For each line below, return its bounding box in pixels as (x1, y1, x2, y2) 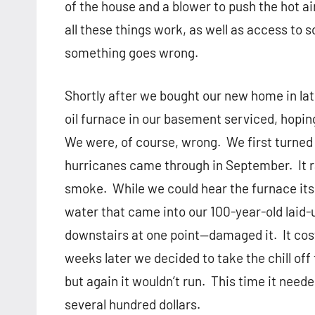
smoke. (65, 180, 107, 197)
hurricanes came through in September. (65, 157, 292, 174)
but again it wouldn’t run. (65, 273, 205, 290)
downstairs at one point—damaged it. (65, 226, 277, 243)
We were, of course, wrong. (65, 134, 221, 150)
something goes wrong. (65, 44, 198, 61)
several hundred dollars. (65, 296, 200, 313)
